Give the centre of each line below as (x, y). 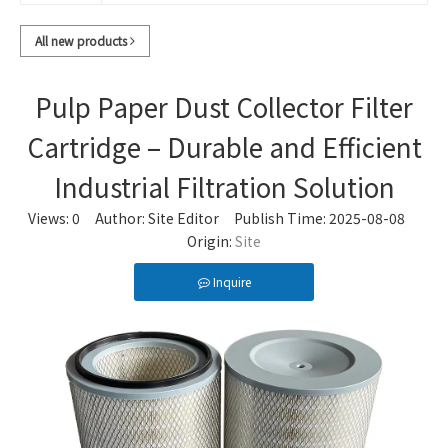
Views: (50, 218)
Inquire (231, 281)
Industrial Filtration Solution (224, 186)
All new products (82, 40)
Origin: (211, 241)
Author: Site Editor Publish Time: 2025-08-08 (250, 218)
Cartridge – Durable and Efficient (224, 146)
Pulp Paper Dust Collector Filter (224, 106)
